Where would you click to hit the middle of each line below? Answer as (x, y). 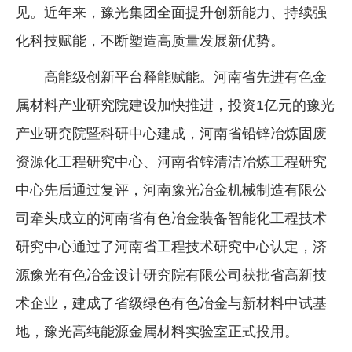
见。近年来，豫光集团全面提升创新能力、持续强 (171, 12)
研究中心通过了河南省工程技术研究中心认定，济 (171, 246)
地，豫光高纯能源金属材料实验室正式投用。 (157, 331)
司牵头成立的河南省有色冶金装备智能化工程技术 (171, 218)
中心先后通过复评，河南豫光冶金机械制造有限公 (171, 190)
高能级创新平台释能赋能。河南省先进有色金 (185, 77)
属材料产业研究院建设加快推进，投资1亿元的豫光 (175, 105)
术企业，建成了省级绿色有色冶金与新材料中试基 (171, 303)
